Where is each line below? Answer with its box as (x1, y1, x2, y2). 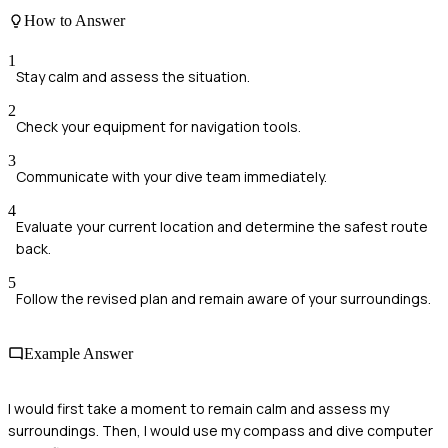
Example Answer (24, 344, 133, 362)
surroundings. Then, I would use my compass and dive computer (8, 421, 433, 441)
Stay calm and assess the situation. (16, 66, 250, 86)
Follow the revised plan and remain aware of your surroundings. (16, 288, 431, 308)
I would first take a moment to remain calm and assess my (8, 399, 389, 419)
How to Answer (24, 12, 125, 30)
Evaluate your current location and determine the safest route (16, 216, 428, 236)
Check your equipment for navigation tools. (16, 116, 301, 136)
